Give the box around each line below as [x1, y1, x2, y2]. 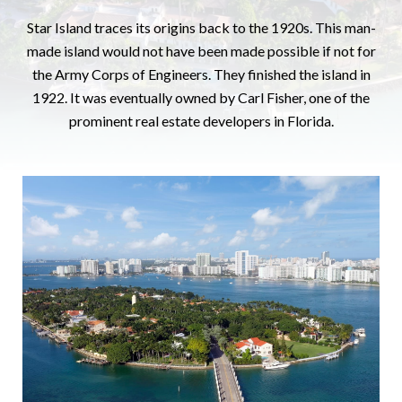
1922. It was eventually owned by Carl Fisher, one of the [32, 89, 370, 106]
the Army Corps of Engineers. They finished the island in [31, 66, 371, 83]
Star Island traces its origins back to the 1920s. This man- [26, 19, 376, 36]
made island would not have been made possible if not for [26, 42, 376, 59]
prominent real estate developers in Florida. [68, 112, 334, 129]
